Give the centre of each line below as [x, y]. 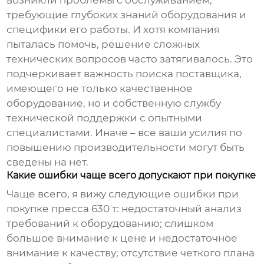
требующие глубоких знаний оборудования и [127, 15]
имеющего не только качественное [100, 89]
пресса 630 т [84, 209]
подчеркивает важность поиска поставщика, [124, 74]
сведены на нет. [48, 162]
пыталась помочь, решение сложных [103, 44]
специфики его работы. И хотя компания [113, 30]
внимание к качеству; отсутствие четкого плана [131, 253]
